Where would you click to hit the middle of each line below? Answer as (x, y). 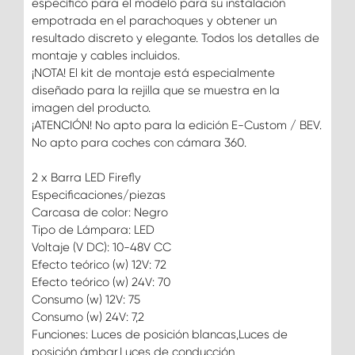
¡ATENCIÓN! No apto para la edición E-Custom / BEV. (177, 125)
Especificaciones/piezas (99, 195)
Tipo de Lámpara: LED (93, 229)
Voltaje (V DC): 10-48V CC (101, 247)
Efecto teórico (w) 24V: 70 (101, 282)
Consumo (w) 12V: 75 (86, 299)
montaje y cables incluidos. (106, 55)
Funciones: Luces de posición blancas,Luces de (160, 334)
